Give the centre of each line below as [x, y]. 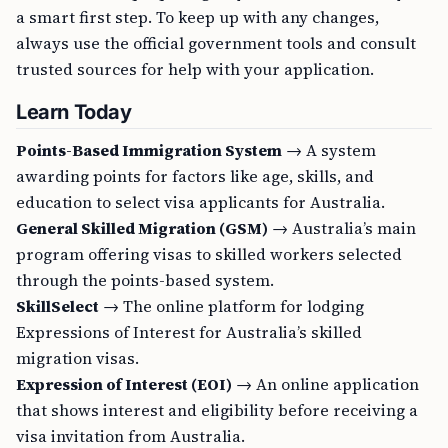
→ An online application [325, 384]
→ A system [329, 150]
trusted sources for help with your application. [195, 69]
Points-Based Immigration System [149, 150]
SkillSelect [57, 306]
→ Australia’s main [342, 228]
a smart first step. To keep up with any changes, [197, 17]
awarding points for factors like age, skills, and [195, 176]
